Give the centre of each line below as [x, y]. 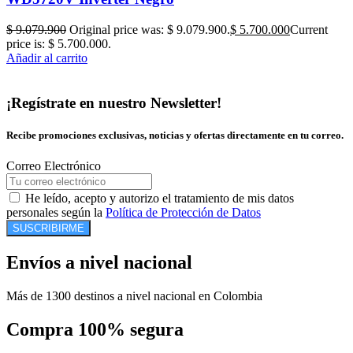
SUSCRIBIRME [48, 229]
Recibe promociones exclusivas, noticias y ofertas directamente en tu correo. [175, 136]
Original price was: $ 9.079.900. [150, 30]
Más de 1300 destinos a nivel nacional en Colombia [134, 296]
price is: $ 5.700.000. [59, 44]
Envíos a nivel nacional [99, 263]
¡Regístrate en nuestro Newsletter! [114, 102]
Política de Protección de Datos [183, 213]
